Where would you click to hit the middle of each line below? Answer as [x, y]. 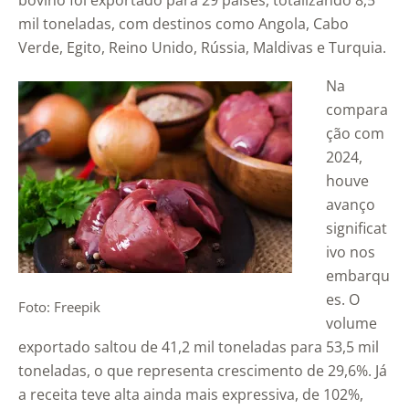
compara [357, 110]
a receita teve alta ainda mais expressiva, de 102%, [191, 395]
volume [352, 324]
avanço [351, 205]
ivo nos [351, 252]
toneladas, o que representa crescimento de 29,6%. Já [203, 371]
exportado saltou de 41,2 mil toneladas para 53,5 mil [199, 347]
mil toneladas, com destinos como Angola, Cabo [184, 24]
